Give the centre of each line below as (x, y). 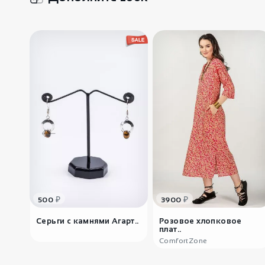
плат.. (170, 229)
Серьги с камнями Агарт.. (88, 221)
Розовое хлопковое (201, 221)
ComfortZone (183, 241)
